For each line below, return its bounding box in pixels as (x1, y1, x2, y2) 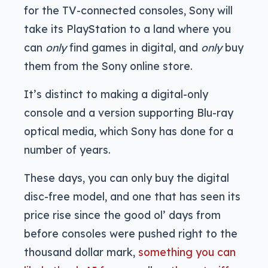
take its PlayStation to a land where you (24, 22, 231, 36)
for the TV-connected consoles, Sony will (24, 4, 233, 17)
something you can (138, 245, 236, 259)
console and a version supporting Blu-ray (24, 106, 233, 120)
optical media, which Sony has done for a (24, 124, 233, 138)
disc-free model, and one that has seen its (24, 190, 240, 203)
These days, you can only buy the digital (24, 171, 229, 185)
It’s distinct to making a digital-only (24, 87, 208, 101)
